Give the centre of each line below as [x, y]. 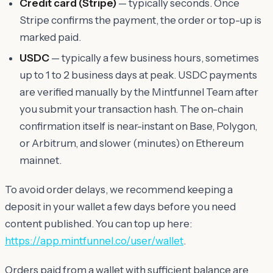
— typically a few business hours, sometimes [154, 58]
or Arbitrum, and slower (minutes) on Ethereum [132, 143]
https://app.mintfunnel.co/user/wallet [94, 240]
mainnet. [41, 160]
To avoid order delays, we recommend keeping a [119, 189]
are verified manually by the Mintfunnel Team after [139, 92]
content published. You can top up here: [98, 223]
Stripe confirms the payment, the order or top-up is [140, 20]
